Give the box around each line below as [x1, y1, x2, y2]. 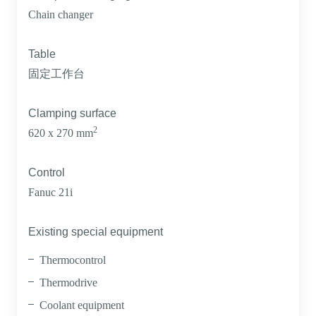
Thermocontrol [39, 254, 106, 266]
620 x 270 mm [28, 127, 93, 139]
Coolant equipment [39, 299, 124, 311]
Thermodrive [39, 276, 97, 288]
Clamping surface [28, 107, 116, 119]
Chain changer [28, 8, 93, 20]
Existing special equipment [28, 226, 163, 238]
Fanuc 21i [28, 186, 73, 198]
